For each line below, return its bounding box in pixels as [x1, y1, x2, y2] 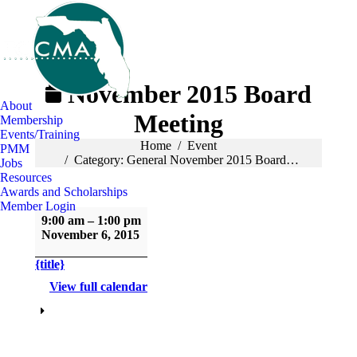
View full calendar [49, 280, 147, 293]
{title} [35, 257, 65, 271]
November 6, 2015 [41, 228, 139, 241]
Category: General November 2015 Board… [74, 153, 299, 167]
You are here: [35, 139, 102, 152]
